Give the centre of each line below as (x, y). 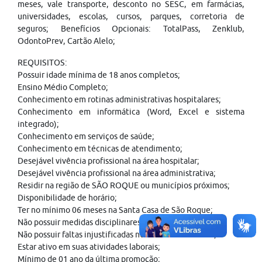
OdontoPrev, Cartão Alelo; (66, 41)
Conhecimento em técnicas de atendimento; (100, 149)
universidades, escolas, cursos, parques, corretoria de (131, 16)
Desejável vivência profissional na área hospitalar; (108, 161)
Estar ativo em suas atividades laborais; (89, 247)
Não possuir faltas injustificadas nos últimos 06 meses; (117, 235)
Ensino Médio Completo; (63, 87)
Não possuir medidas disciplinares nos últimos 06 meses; (121, 222)
